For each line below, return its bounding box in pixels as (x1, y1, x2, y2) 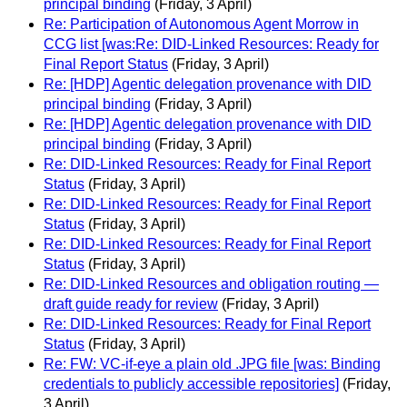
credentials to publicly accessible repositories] (44, 376, 339, 392)
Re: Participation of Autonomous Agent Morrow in (44, 16, 359, 33)
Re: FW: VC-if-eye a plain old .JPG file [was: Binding (44, 356, 381, 372)
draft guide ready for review (44, 296, 218, 313)
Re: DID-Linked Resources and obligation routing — (44, 276, 379, 293)
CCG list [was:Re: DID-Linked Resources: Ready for (44, 36, 379, 53)
